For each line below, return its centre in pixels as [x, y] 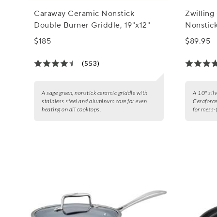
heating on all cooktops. [71, 109]
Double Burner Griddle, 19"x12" [92, 25]
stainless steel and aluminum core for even [94, 101]
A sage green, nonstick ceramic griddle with [95, 93]
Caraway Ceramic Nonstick [84, 13]
